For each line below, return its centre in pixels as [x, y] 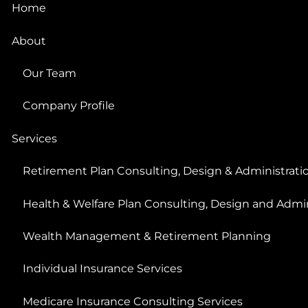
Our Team [50, 74]
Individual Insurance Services [103, 269]
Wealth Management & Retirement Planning [147, 236]
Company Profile [69, 106]
